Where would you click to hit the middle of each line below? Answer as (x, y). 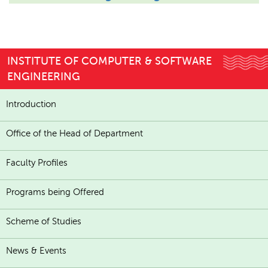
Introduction (31, 104)
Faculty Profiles (37, 163)
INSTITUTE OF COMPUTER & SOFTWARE (109, 61)
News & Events (36, 251)
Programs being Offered (55, 192)
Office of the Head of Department (74, 133)
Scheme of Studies (44, 221)
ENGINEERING (44, 77)
